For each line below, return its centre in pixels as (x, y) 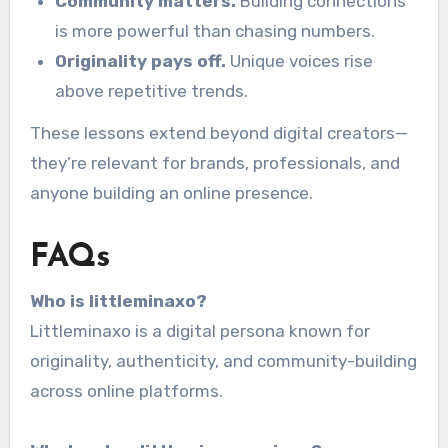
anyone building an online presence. (171, 193)
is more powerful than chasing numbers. (215, 30)
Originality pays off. (141, 60)
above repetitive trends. (152, 90)
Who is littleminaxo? (118, 300)
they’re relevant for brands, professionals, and (214, 163)
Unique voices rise (300, 60)
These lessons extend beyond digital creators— (218, 133)
